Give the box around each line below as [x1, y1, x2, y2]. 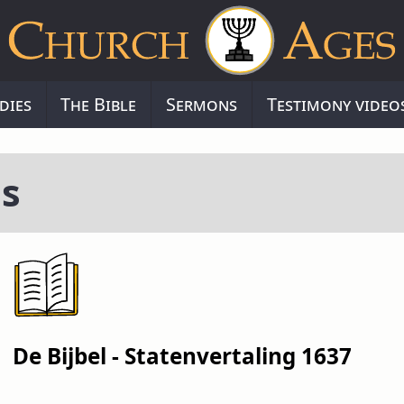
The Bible [60, 92, 137, 116]
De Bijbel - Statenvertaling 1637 [13, 341, 352, 372]
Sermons [166, 92, 237, 116]
